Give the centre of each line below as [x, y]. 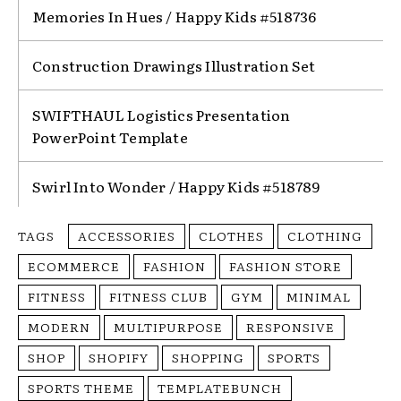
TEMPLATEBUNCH [220, 388]
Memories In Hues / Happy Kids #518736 [175, 17]
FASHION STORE [286, 266]
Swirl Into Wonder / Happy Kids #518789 [176, 187]
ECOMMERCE [74, 266]
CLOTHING [325, 236]
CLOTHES [231, 236]
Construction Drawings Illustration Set [174, 66]
